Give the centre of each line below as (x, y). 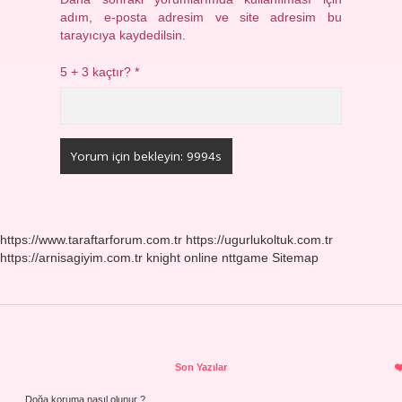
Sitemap (295, 258)
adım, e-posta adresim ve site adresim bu (201, 17)
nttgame (245, 258)
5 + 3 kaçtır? (98, 72)
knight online (182, 258)
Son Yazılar (201, 367)
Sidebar (77, 360)
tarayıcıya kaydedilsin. (123, 35)
